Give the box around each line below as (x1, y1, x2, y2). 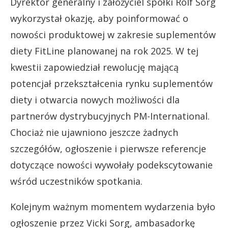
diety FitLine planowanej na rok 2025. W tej (10, 45, 198, 58)
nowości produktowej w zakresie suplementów (10, 28, 216, 41)
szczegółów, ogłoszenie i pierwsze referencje (10, 142, 206, 155)
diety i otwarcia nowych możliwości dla (10, 94, 180, 106)
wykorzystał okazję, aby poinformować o (10, 12, 188, 25)
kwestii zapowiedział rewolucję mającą (10, 61, 179, 74)
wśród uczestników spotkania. (10, 175, 142, 188)
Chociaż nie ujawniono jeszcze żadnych (10, 126, 178, 139)
